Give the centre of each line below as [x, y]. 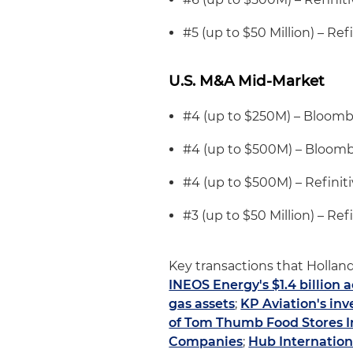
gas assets [202, 304]
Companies [206, 342]
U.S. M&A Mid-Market [247, 81]
